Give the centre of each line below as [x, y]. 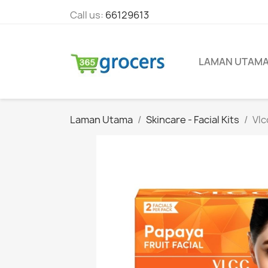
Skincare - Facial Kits [193, 120]
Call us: [88, 15]
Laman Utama [101, 120]
